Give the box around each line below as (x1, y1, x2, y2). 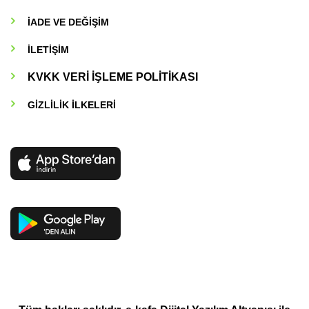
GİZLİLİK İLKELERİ (27, 99, 116, 111)
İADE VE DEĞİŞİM (27, 17, 109, 28)
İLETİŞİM (27, 44, 69, 56)
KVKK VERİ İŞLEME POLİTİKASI (27, 71, 198, 83)
